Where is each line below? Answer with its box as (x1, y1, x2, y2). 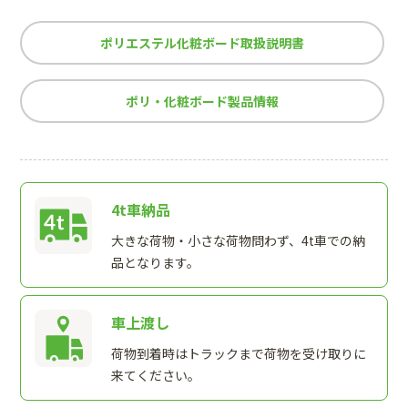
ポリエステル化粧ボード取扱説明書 (100, 33, 305, 52)
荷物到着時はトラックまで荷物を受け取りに (110, 343, 366, 362)
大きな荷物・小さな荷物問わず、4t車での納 (110, 230, 365, 250)
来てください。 (110, 365, 200, 384)
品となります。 (110, 252, 199, 271)
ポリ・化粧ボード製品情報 (126, 91, 280, 110)
